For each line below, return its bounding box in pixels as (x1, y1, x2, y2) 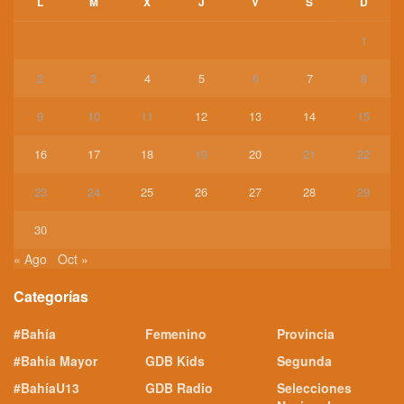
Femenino (145, 324, 207, 343)
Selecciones (277, 378, 352, 397)
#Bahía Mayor (14, 351, 97, 370)
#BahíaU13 (14, 378, 79, 397)
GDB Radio (145, 378, 213, 397)
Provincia (277, 324, 335, 343)
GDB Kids (145, 351, 205, 370)
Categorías (14, 285, 88, 307)
